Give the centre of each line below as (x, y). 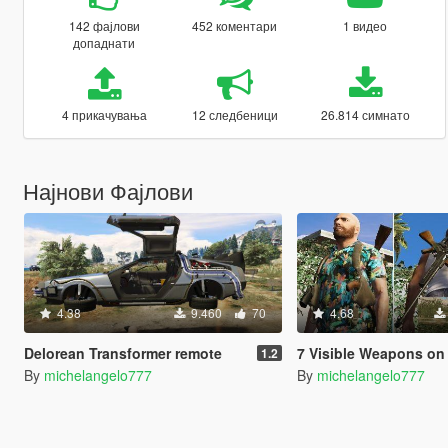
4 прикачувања (104, 114)
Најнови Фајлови (107, 190)
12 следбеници (234, 114)
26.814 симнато (365, 114)
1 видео (365, 25)
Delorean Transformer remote (122, 352)
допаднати (104, 42)
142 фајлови (104, 25)
